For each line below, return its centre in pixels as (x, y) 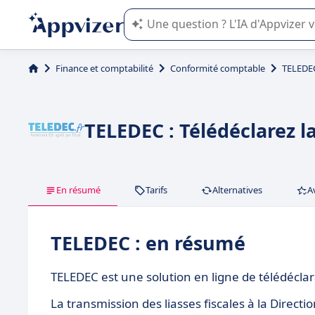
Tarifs (156, 190)
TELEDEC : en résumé (148, 243)
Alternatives (237, 190)
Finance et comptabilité (104, 68)
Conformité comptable (218, 68)
